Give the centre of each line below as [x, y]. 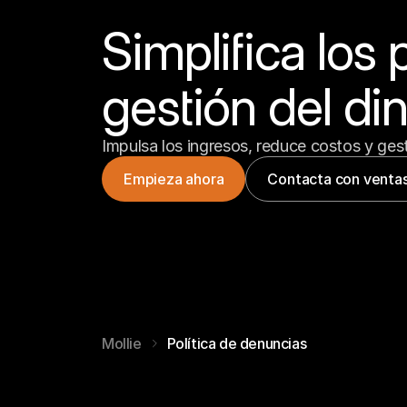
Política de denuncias [237, 343]
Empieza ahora [174, 179]
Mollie [122, 343]
